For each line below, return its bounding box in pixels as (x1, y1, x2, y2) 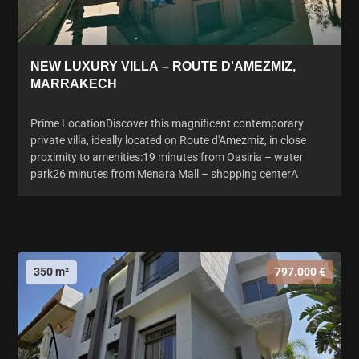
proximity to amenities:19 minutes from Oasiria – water (30, 150, 303, 163)
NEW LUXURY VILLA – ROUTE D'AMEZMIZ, (30, 58, 296, 73)
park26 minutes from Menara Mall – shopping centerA (30, 167, 298, 180)
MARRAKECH (30, 76, 117, 91)
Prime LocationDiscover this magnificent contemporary (30, 116, 304, 130)
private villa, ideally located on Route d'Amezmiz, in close (30, 133, 306, 147)
